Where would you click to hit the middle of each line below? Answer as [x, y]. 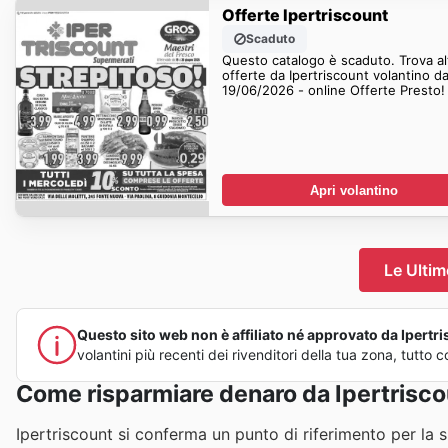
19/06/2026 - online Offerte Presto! [333, 89]
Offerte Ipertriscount [304, 14]
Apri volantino [353, 190]
